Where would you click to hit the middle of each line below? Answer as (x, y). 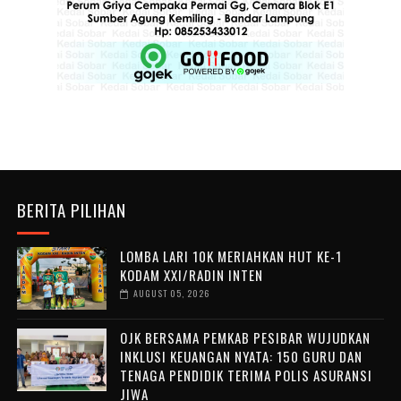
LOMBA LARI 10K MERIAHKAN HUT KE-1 (230, 256)
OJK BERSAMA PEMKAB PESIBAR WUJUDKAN (245, 337)
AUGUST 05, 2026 (171, 293)
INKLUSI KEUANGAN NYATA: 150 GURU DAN (241, 356)
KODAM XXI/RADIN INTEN (191, 274)
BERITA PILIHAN (71, 209)
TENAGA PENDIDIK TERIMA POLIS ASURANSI (246, 375)
